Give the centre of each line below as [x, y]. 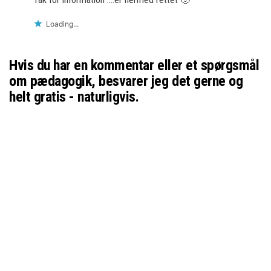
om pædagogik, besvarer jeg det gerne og [126, 81]
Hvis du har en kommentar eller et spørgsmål [134, 65]
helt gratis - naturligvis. [74, 97]
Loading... [62, 24]
